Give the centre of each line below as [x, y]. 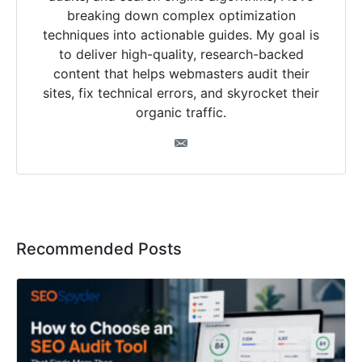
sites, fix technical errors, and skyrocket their [181, 93]
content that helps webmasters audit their [181, 73]
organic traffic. [181, 112]
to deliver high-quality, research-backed [181, 54]
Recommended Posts [99, 248]
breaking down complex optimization [181, 15]
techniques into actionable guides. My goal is [181, 34]
